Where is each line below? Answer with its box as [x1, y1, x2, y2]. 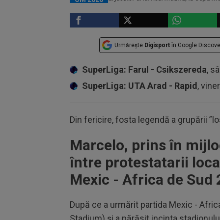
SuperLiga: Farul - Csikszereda [82, 64, 207, 75]
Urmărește [114, 42, 144, 49]
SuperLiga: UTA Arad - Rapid [82, 81, 197, 91]
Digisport [144, 42, 170, 49]
